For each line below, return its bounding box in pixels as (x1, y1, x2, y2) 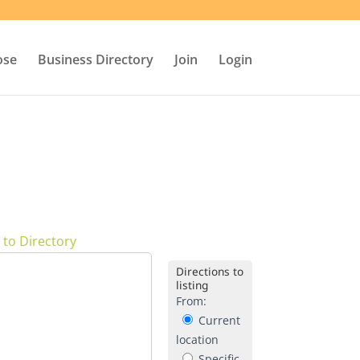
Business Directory (37, 51, 153, 68)
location (176, 332, 219, 347)
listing (176, 277, 209, 292)
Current (195, 313, 241, 328)
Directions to (176, 264, 244, 279)
